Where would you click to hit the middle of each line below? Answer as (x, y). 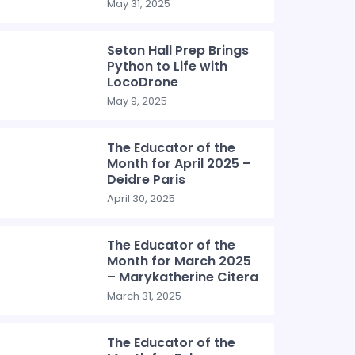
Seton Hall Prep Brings (178, 50)
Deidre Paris (147, 179)
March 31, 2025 (145, 296)
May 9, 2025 (137, 101)
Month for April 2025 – (179, 164)
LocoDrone (143, 82)
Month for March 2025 (179, 261)
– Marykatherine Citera (183, 277)
